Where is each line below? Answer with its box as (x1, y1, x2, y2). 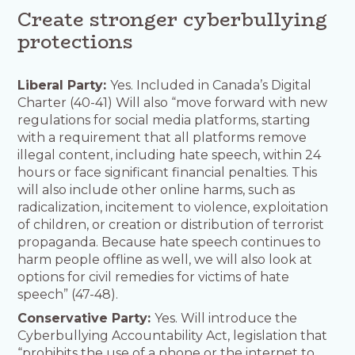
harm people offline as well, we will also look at (17, 251, 313, 267)
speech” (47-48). (17, 286, 119, 302)
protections (17, 26, 134, 56)
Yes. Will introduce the (155, 310, 298, 326)
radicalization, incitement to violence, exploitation (17, 199, 329, 215)
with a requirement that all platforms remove (17, 129, 307, 145)
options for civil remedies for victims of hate (17, 269, 290, 284)
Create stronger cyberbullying (17, 4, 328, 34)
